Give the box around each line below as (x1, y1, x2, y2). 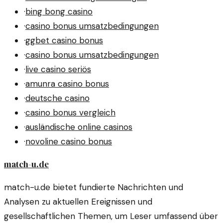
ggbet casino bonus (25, 34, 103, 46)
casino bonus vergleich (25, 107, 115, 118)
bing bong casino (25, 5, 93, 17)
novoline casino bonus (25, 135, 112, 147)
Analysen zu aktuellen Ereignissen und (4, 196, 152, 207)
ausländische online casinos (25, 121, 132, 132)
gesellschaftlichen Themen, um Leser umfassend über (4, 210, 218, 222)
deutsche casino (25, 92, 90, 104)
